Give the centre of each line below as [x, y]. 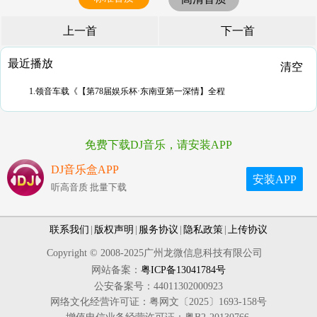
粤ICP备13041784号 [183, 270]
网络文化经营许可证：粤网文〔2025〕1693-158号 [158, 302]
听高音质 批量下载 [89, 187]
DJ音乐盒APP [85, 169]
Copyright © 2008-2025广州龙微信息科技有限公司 [158, 253]
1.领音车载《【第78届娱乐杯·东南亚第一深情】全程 [127, 91]
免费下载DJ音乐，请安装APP [158, 145]
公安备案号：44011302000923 [158, 286]
